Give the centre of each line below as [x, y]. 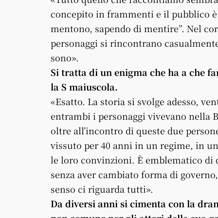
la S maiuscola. [84, 86]
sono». [65, 57]
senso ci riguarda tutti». [102, 189]
